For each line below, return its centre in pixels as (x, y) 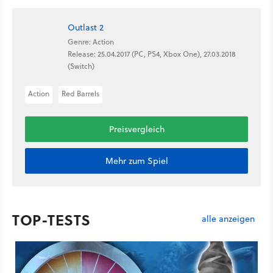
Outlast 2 (86, 27)
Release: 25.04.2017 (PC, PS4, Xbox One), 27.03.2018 (152, 54)
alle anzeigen (228, 218)
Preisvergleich (136, 129)
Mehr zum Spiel (136, 161)
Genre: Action (91, 42)
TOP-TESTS (51, 219)
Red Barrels (80, 93)
